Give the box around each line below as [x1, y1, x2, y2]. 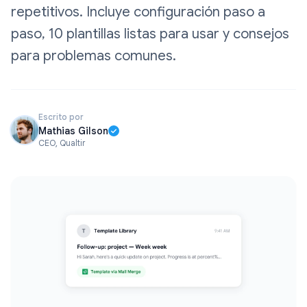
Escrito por [38, 112, 84, 122]
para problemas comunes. [11, 47, 176, 64]
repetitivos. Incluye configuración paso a [11, 3, 265, 21]
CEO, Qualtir [38, 138, 85, 148]
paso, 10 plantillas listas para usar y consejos [11, 25, 289, 42]
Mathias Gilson [38, 125, 108, 137]
